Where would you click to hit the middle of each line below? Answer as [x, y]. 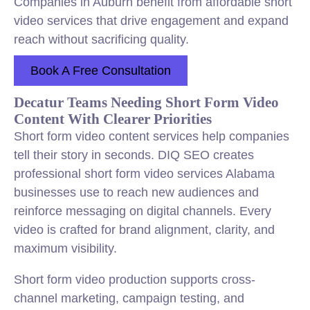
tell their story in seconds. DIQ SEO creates [134, 155]
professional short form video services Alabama [144, 174]
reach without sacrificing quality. [101, 39]
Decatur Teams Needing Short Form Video [146, 102]
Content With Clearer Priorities [113, 119]
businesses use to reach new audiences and [136, 192]
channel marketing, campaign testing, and [129, 298]
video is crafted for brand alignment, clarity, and [144, 230]
